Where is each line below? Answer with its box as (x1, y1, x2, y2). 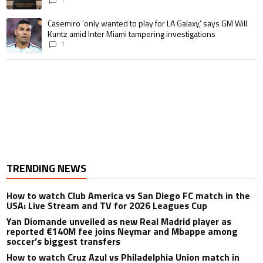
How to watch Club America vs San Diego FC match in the (6, 188, 251, 203)
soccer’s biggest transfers (6, 234, 121, 249)
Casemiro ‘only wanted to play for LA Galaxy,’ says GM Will (48, 17, 248, 30)
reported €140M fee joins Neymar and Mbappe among (6, 224, 238, 239)
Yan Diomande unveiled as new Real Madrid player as (6, 214, 232, 229)
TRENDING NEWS (6, 160, 87, 177)
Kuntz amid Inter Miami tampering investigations (48, 28, 216, 41)
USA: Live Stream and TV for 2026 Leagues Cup (6, 198, 208, 213)
